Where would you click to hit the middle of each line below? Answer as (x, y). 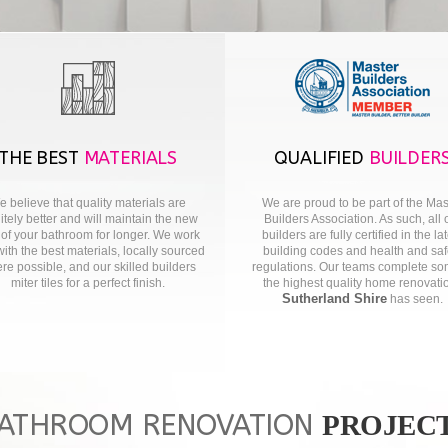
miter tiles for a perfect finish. (87, 283)
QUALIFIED (321, 158)
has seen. (415, 299)
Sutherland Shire (334, 298)
